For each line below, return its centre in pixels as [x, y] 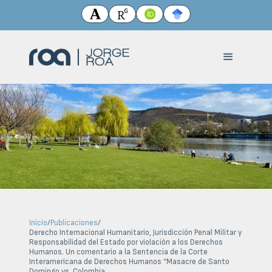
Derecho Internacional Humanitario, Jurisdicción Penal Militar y [135, 233]
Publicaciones [74, 223]
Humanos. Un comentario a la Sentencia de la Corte [118, 252]
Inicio [38, 223]
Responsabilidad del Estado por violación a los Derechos [126, 242]
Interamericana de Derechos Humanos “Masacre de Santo [129, 262]
